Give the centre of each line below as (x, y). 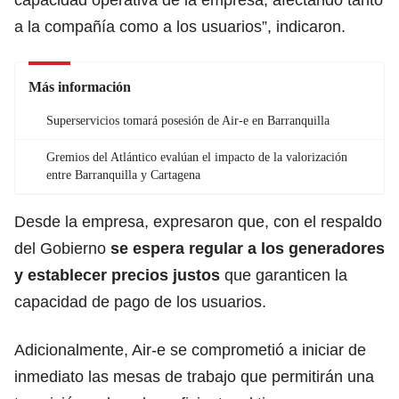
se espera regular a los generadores (245, 248)
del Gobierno (60, 248)
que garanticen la (286, 275)
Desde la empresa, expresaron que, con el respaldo (198, 221)
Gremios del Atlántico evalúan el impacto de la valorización (197, 157)
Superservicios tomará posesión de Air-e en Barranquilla (188, 120)
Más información (80, 86)
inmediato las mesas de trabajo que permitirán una (194, 376)
